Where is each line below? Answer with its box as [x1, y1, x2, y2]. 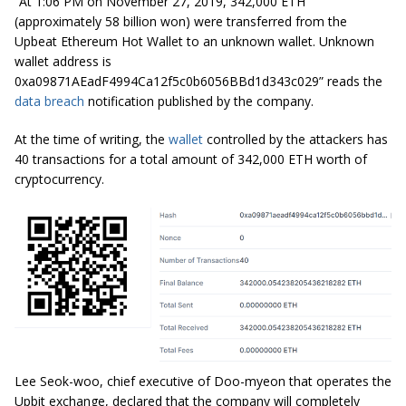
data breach [14, 92, 84, 111]
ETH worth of [285, 150, 367, 169]
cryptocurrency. [14, 170, 104, 188]
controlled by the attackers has [207, 130, 388, 149]
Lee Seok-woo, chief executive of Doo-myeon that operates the [14, 372, 391, 391]
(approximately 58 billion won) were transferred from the [14, 13, 347, 31]
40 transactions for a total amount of [14, 150, 237, 169]
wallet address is [14, 53, 111, 71]
